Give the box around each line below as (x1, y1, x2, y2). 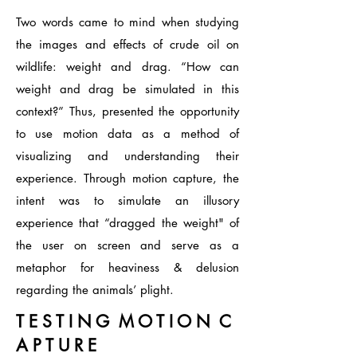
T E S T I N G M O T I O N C (16, 311, 231, 332)
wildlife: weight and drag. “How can (16, 59, 239, 74)
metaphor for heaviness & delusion (16, 260, 239, 275)
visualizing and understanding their (16, 148, 239, 163)
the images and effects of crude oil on (16, 37, 239, 52)
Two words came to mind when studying (16, 14, 239, 29)
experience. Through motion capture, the (16, 171, 239, 186)
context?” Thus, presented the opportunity (16, 104, 239, 119)
